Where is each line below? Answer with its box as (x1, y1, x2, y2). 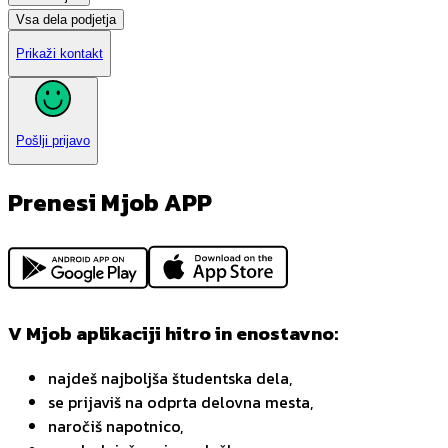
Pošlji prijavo (16, 133, 90, 149)
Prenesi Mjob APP (8, 184, 212, 220)
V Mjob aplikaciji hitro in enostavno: (8, 318, 338, 347)
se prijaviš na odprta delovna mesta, (48, 389, 313, 414)
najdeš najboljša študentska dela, (48, 365, 292, 390)
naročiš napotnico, (48, 413, 183, 438)
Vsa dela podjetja (16, 11, 116, 27)
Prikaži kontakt (16, 46, 103, 62)
